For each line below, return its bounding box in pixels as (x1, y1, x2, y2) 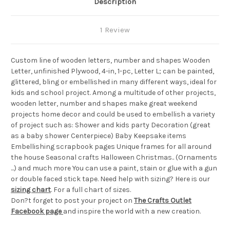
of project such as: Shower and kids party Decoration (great (11, 121, 210, 130)
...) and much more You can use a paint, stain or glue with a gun (11, 164, 217, 173)
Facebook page (11, 207, 62, 216)
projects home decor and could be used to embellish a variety (11, 110, 215, 119)
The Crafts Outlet (134, 196, 191, 205)
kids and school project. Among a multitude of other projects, (11, 88, 216, 98)
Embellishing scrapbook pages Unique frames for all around (11, 142, 212, 151)
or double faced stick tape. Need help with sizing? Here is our (11, 175, 210, 184)
